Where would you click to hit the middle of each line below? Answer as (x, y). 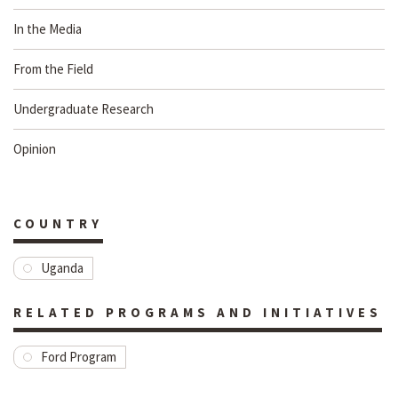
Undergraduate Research (84, 109)
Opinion (35, 149)
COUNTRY (58, 224)
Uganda (62, 268)
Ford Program (79, 357)
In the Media (48, 29)
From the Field (53, 69)
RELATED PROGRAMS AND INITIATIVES (198, 313)
